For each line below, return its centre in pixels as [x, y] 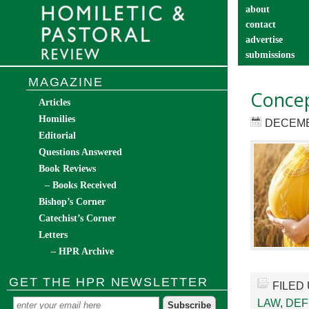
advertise [264, 40]
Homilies [57, 119]
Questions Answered [80, 152]
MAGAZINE [66, 82]
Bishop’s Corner [72, 202]
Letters [53, 235]
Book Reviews [67, 169]
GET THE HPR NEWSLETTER [109, 282]
